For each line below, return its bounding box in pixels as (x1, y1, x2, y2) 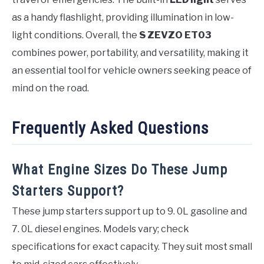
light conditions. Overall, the (12, 29, 139, 41)
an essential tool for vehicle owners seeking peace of (12, 64, 252, 76)
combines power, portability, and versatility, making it (12, 47, 249, 58)
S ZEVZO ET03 (139, 29, 211, 41)
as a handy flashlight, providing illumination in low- (12, 11, 234, 23)
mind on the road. (12, 82, 89, 94)
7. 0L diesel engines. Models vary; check (12, 223, 189, 235)
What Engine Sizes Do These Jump (12, 161, 227, 179)
